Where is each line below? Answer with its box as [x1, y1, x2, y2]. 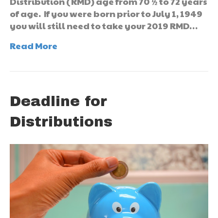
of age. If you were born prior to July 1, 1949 [10, 7, 202, 19]
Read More [10, 39, 57, 52]
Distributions [10, 113, 112, 129]
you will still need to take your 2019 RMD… [10, 19, 198, 32]
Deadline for [10, 93, 107, 109]
